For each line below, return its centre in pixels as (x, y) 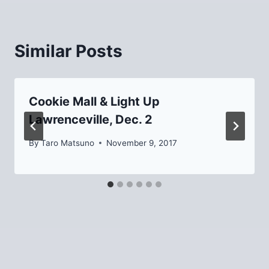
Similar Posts (68, 51)
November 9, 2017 (142, 143)
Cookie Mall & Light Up (94, 102)
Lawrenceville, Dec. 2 (91, 120)
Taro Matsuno (68, 143)
